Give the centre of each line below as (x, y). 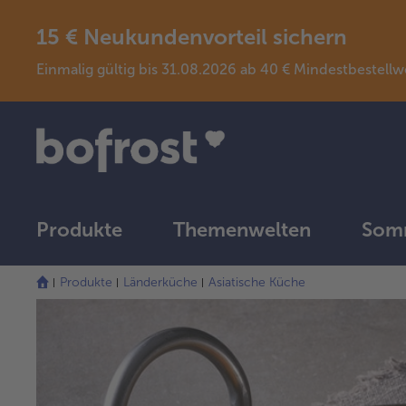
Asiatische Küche (257, 283)
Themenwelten (242, 230)
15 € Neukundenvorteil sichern (192, 36)
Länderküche (160, 283)
